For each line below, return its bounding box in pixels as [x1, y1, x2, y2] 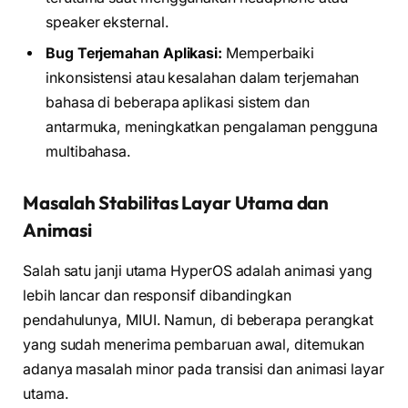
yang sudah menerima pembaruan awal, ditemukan [23, 335, 365, 353]
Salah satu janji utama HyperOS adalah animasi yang [23, 261, 373, 280]
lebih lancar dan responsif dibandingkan [23, 286, 291, 304]
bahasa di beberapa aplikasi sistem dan [46, 93, 310, 111]
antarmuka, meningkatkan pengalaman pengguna [46, 117, 378, 136]
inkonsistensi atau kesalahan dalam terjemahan [46, 68, 360, 87]
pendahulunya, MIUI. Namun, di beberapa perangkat [23, 311, 374, 329]
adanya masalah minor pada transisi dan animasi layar [23, 360, 384, 378]
